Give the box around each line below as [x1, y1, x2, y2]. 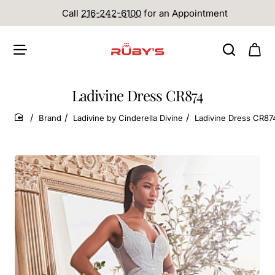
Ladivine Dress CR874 [72, 85, 203, 105]
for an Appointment [141, 7, 228, 19]
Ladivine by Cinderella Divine [73, 112, 183, 123]
